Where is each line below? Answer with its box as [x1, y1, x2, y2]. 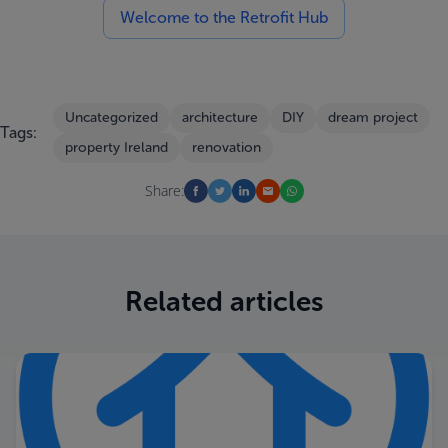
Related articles [124, 285, 324, 318]
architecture [182, 109, 258, 126]
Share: [144, 181, 184, 200]
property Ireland [65, 139, 168, 156]
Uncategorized [65, 109, 158, 126]
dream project [328, 109, 418, 126]
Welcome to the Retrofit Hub [120, 8, 328, 27]
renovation [192, 139, 261, 156]
